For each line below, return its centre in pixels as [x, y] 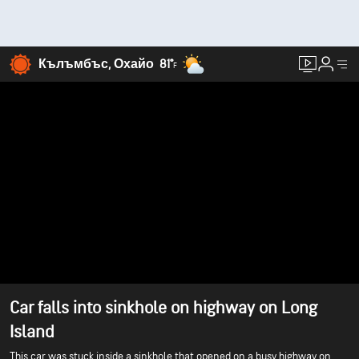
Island [32, 332]
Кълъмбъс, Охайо [96, 64]
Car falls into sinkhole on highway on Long [163, 308]
